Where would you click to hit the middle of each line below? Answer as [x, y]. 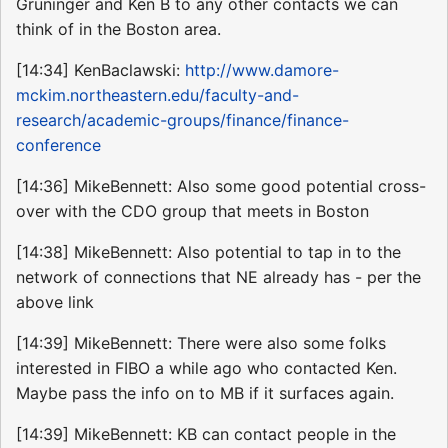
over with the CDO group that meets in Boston [192, 211]
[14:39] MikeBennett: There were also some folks [201, 343]
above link [55, 302]
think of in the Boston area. [118, 29]
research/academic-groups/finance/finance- [182, 120]
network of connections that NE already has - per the [218, 277]
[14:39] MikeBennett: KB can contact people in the [206, 434]
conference [58, 145]
